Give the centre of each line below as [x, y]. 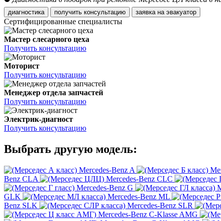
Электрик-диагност [38, 119]
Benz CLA [21, 179]
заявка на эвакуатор [181, 12]
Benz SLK [21, 206]
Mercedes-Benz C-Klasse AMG [148, 215]
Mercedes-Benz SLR [160, 206]
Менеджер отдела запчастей [54, 93]
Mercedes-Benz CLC [139, 179]
